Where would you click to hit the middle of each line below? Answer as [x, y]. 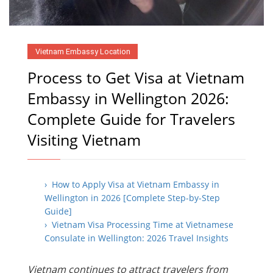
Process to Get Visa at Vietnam [136, 77]
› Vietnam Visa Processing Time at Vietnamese [139, 224]
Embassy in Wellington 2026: [128, 98]
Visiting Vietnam [84, 139]
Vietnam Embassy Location [83, 51]
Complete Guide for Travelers [131, 119]
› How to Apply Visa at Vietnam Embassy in [132, 184]
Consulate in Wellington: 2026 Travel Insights [136, 238]
